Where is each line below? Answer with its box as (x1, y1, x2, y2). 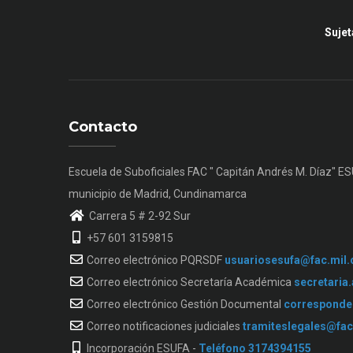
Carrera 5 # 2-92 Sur (87, 209, 191, 222)
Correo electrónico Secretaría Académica (87, 275, 292, 288)
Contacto (69, 117, 137, 136)
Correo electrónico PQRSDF (87, 253, 222, 266)
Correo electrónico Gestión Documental (87, 297, 281, 310)
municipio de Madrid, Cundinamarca (69, 187, 247, 200)
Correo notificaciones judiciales (87, 319, 240, 333)
